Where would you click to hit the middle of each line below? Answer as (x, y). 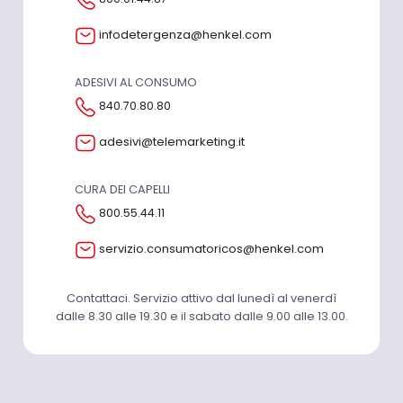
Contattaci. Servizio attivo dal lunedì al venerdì (201, 298)
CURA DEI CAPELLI (122, 189)
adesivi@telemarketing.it (171, 142)
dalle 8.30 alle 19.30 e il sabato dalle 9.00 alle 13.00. (201, 316)
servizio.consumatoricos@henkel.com (211, 249)
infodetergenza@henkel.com (185, 35)
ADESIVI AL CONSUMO (135, 82)
